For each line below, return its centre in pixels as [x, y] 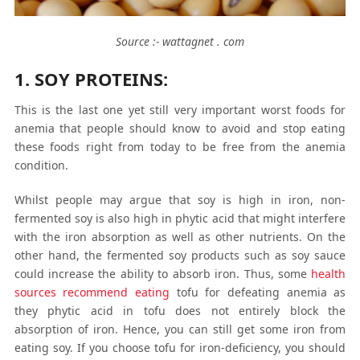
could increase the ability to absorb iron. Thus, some [163, 273]
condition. [41, 165]
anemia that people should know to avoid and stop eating [180, 128]
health [329, 273]
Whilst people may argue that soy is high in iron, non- [180, 199]
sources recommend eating [92, 292]
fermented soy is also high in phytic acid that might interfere [180, 218]
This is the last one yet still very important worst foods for [180, 109]
